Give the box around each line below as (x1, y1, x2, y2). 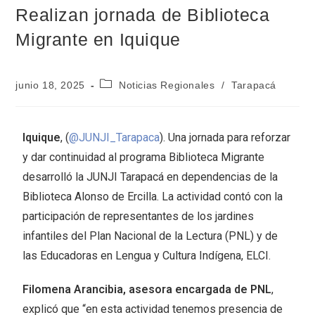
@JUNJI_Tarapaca (69, 130, 160, 144)
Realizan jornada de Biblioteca (15, 4, 270, 25)
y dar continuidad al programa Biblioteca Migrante (22, 150, 265, 164)
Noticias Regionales (119, 79, 215, 91)
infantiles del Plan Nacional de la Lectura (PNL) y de (22, 229, 278, 243)
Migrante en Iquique (15, 29, 181, 49)
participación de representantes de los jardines (22, 209, 255, 223)
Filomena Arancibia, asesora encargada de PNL (22, 282, 272, 296)
